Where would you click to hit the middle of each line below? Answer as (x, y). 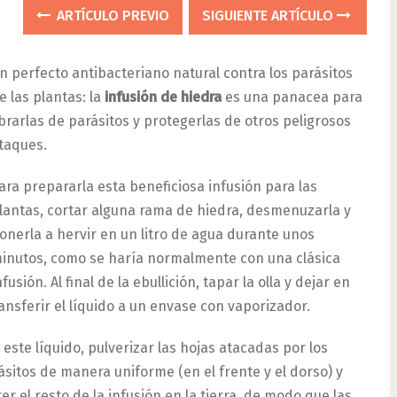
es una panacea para (292, 97)
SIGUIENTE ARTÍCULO (270, 16)
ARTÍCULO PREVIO (112, 16)
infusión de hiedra (163, 97)
